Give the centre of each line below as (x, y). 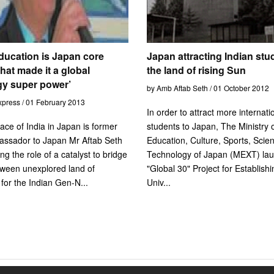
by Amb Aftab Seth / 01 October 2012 (208, 87)
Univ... (158, 182)
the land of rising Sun (196, 70)
